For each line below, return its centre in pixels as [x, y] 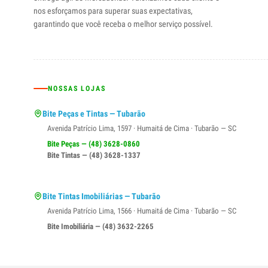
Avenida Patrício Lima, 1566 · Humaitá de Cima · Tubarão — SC [142, 211]
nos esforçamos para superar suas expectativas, [113, 11]
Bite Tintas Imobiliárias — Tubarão [101, 197]
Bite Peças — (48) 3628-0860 [94, 144]
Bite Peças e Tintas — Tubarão [94, 114]
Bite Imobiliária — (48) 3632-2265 [100, 227]
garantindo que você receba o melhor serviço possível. [123, 24]
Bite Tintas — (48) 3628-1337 [94, 156]
